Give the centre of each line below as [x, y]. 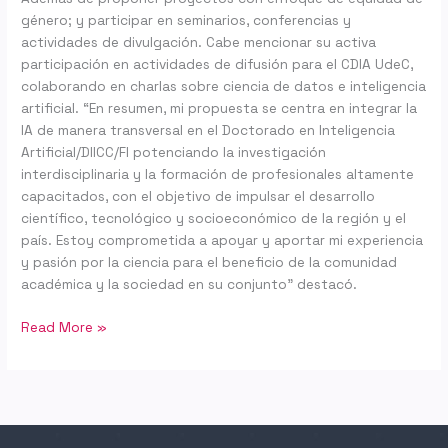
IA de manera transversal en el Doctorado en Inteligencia [208, 131]
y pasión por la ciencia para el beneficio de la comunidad [209, 263]
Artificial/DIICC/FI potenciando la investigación [174, 153]
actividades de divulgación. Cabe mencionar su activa [199, 43]
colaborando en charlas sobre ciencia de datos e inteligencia [224, 87]
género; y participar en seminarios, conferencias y [186, 21]
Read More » [64, 327]
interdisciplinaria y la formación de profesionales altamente [218, 175]
